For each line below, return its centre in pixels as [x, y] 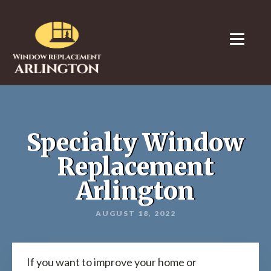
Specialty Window [135, 143]
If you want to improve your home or [112, 262]
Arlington [135, 191]
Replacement [135, 167]
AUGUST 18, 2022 [135, 214]
